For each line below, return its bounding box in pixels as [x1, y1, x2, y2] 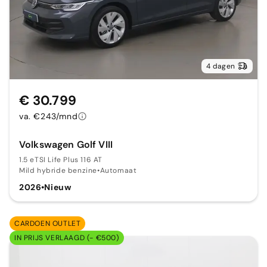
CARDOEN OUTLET [14, 218, 81, 228]
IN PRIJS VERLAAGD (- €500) [14, 232, 119, 243]
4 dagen [206, 61, 235, 71]
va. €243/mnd [19, 110, 78, 122]
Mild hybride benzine [19, 165, 97, 175]
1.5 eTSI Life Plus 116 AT [19, 154, 103, 164]
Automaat [100, 165, 137, 175]
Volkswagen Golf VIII [19, 138, 113, 151]
